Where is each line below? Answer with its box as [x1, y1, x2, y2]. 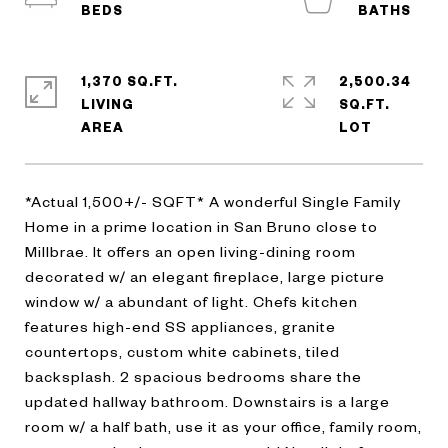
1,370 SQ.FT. [81, 73, 178, 89]
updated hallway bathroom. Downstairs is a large [25, 392, 390, 410]
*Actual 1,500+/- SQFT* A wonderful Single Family [25, 192, 401, 210]
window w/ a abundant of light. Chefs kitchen [25, 292, 358, 310]
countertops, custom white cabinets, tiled [25, 342, 340, 360]
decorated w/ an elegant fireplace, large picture [25, 267, 385, 285]
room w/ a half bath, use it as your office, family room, [25, 417, 422, 435]
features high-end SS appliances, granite [25, 317, 336, 335]
